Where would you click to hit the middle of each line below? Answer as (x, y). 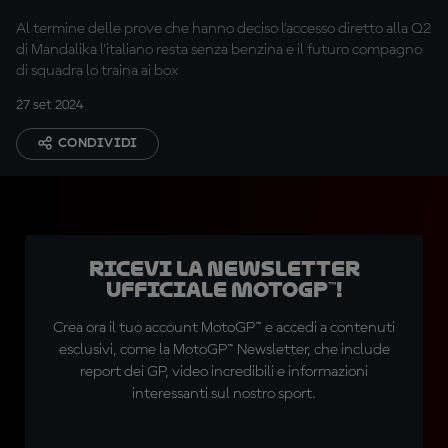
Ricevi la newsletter (224, 269)
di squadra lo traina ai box (97, 71)
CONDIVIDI (98, 143)
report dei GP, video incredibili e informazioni (224, 372)
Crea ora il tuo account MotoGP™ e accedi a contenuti (224, 328)
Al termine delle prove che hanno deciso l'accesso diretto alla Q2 (223, 29)
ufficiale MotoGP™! (224, 290)
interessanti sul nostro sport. (224, 394)
